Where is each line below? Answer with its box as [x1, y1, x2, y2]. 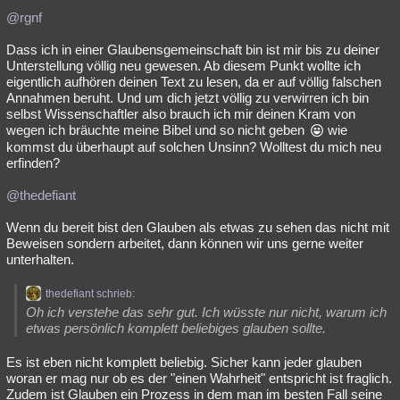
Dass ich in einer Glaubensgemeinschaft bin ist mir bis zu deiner [6, 42, 379, 57]
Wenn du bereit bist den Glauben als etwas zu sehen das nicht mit [6, 220, 389, 235]
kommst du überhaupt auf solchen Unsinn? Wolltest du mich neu [6, 139, 381, 154]
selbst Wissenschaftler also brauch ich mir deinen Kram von [6, 106, 355, 121]
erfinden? [6, 155, 60, 171]
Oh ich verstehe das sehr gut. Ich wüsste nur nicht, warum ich [26, 304, 387, 320]
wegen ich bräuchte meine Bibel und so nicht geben [6, 122, 308, 137]
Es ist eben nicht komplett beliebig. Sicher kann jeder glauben [6, 354, 362, 370]
